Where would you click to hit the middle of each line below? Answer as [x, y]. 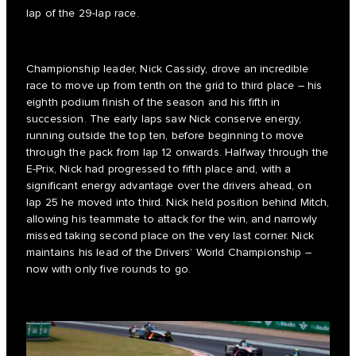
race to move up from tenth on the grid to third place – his [174, 86]
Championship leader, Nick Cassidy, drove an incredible [168, 70]
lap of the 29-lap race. [83, 14]
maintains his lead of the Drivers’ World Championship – [169, 253]
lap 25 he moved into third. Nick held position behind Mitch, [178, 203]
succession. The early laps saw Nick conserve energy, [164, 120]
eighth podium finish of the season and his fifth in [153, 103]
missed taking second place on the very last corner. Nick [170, 236]
